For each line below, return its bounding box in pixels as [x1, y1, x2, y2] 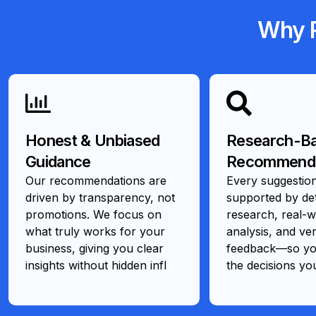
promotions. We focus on [25, 207, 162, 221]
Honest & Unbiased [25, 130, 160, 150]
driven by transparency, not [25, 190, 175, 205]
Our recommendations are [25, 173, 166, 188]
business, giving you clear [25, 241, 164, 255]
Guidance [25, 152, 91, 171]
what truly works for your [25, 224, 165, 238]
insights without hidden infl [25, 257, 166, 272]
